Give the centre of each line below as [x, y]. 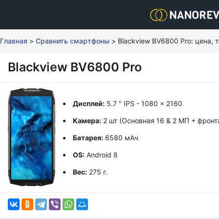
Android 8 [101, 154]
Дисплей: [89, 103]
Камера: [87, 120]
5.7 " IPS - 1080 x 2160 [144, 103]
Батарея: [88, 137]
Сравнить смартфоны [73, 41]
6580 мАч [121, 137]
